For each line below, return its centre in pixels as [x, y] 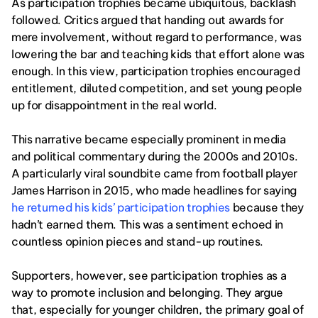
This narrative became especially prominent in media [149, 139]
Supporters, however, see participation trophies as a [149, 275]
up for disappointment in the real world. [114, 105]
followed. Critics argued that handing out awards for [148, 20]
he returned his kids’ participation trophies [121, 207]
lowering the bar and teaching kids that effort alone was [158, 54]
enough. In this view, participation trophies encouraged [156, 71]
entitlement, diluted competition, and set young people [157, 88]
